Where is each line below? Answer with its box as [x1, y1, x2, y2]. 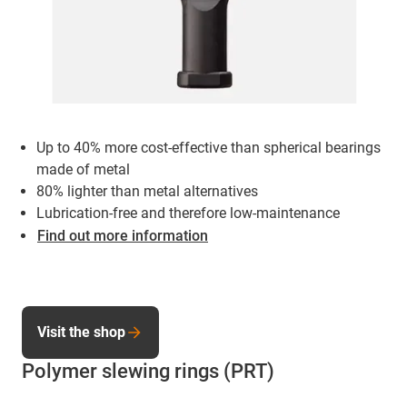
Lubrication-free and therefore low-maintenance [36, 203, 340, 222]
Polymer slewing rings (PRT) [22, 359, 274, 382]
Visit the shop [37, 323, 125, 341]
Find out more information [37, 226, 208, 244]
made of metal [36, 160, 130, 178]
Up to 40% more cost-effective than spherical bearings [36, 138, 381, 156]
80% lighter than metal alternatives [36, 182, 258, 200]
